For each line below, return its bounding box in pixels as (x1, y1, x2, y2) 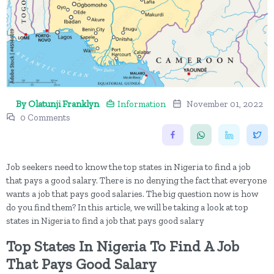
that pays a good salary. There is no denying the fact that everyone (6, 175, 267, 187)
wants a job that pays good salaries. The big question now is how (6, 188, 258, 200)
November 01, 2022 (187, 98, 263, 110)
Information (117, 98, 166, 110)
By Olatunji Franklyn (16, 98, 99, 110)
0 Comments (20, 112, 70, 124)
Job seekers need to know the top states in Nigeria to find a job (6, 161, 251, 173)
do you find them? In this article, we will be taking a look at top (6, 202, 248, 213)
